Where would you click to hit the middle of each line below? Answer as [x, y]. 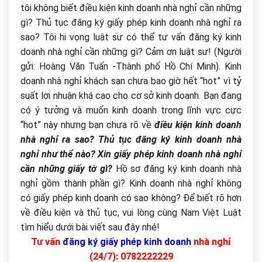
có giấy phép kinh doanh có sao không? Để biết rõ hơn [131, 198]
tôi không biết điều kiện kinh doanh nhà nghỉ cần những [131, 8]
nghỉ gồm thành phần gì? [73, 183]
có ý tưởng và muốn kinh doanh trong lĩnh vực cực [131, 110]
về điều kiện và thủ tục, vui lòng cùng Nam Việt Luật [131, 212]
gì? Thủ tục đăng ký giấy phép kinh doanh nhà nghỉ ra [131, 22]
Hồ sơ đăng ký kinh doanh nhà [179, 168]
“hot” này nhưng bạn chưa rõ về [87, 125]
